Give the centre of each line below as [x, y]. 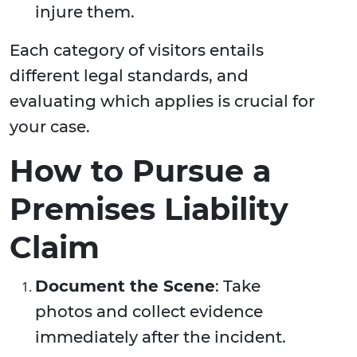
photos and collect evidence [149, 312]
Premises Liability [149, 210]
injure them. [85, 12]
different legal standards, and [129, 76]
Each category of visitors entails [137, 51]
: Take [238, 286]
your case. [50, 127]
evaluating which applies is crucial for [162, 102]
